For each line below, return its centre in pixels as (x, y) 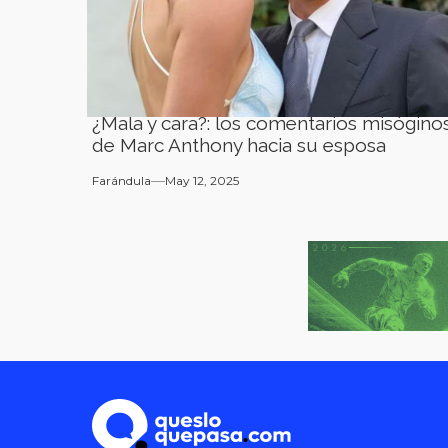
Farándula (121, 180)
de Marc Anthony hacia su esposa (239, 145)
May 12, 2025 (202, 180)
